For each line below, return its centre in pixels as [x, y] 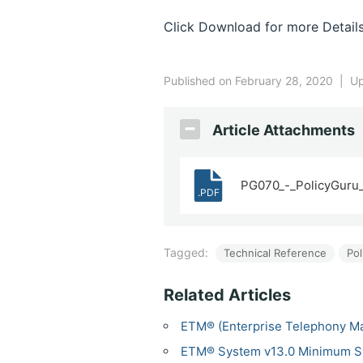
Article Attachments [284, 130]
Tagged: [188, 252]
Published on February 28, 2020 [250, 81]
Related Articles [227, 295]
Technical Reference [275, 253]
